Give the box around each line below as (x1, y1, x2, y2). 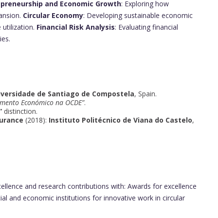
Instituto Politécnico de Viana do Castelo (49, 115, 192, 125)
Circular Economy (23, 11, 83, 20)
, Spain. (134, 89, 157, 99)
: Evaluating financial (115, 22, 178, 32)
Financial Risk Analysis (36, 22, 115, 32)
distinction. (2, 107, 37, 116)
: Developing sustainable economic (83, 11, 193, 20)
